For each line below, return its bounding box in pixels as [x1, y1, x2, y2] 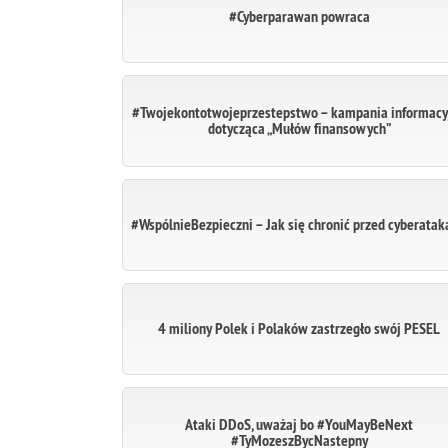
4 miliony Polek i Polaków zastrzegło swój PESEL [158, 318, 441, 339]
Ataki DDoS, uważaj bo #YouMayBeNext [185, 414, 414, 435]
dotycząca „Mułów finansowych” [207, 118, 391, 139]
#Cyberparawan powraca [228, 6, 370, 27]
